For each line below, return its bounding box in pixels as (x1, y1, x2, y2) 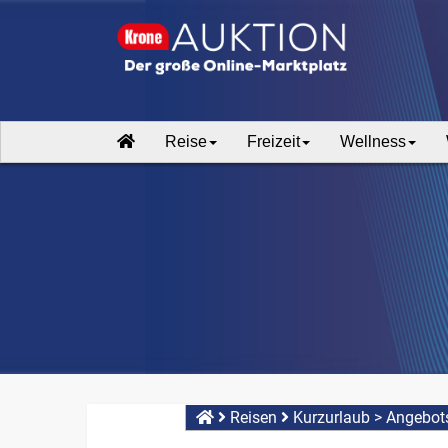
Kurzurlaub (292, 408, 370, 428)
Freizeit (247, 133, 300, 150)
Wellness (340, 133, 406, 150)
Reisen (229, 408, 277, 428)
